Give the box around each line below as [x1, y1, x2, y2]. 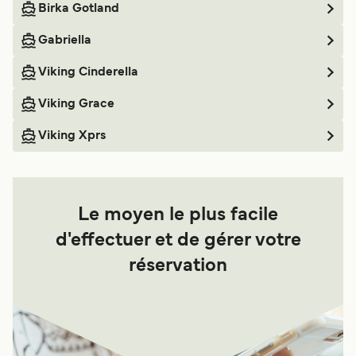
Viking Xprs [38, 130, 106, 142]
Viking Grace [38, 99, 114, 110]
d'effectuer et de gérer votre [55, 232, 301, 250]
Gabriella [38, 35, 91, 47]
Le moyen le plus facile [78, 207, 278, 225]
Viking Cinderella [38, 67, 138, 79]
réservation [129, 257, 227, 276]
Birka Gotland [38, 3, 119, 15]
